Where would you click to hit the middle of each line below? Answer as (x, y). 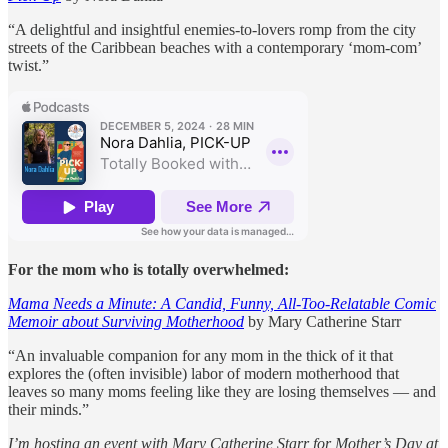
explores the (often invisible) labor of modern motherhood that (203, 373)
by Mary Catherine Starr (322, 321)
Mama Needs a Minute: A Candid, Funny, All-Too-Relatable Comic (222, 303)
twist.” (28, 65)
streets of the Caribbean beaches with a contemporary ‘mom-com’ (214, 47)
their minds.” (48, 409)
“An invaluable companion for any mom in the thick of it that (200, 355)
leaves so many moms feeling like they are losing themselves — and (222, 391)
